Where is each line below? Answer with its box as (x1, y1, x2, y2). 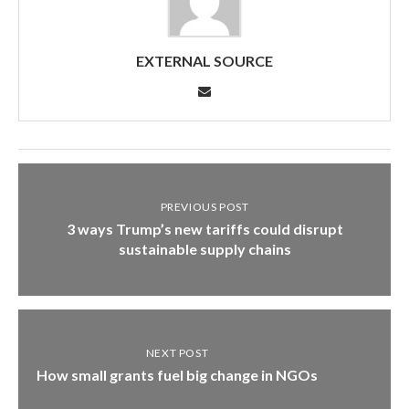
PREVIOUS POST (160, 199, 249, 214)
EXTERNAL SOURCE (136, 51, 273, 69)
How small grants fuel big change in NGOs (37, 365, 318, 383)
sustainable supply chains (118, 239, 291, 257)
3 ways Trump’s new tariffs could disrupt (66, 219, 343, 237)
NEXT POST (145, 345, 209, 360)
